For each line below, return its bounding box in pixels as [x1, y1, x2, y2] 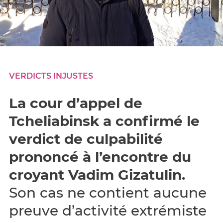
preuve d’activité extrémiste [9, 202, 207, 219]
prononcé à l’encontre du [9, 148, 191, 165]
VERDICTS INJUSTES [9, 71, 93, 81]
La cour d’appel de [9, 95, 142, 111]
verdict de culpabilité [9, 130, 163, 147]
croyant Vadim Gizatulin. [9, 166, 185, 183]
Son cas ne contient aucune [9, 184, 207, 201]
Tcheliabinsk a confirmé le [9, 112, 200, 129]
